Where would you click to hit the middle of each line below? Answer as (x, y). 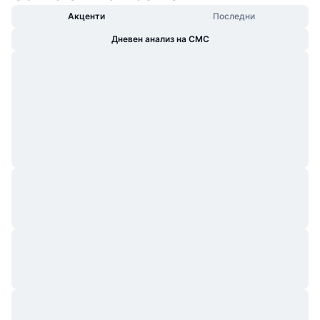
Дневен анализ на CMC (160, 39)
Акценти (86, 16)
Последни (234, 16)
